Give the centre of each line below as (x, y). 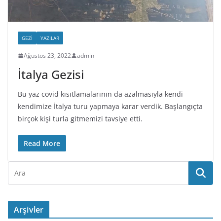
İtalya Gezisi (51, 74)
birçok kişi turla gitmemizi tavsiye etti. (80, 119)
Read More (42, 144)
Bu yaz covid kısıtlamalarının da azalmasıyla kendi (100, 94)
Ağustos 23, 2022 (47, 56)
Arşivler (29, 210)
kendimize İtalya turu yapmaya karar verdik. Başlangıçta (110, 107)
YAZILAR (50, 38)
